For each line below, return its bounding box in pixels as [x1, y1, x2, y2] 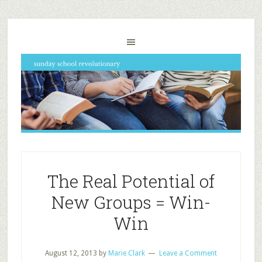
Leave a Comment [158, 249, 217, 257]
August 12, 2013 [44, 249, 97, 257]
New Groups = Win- [51, 191, 211, 213]
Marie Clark [108, 249, 145, 257]
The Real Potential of [47, 170, 215, 192]
